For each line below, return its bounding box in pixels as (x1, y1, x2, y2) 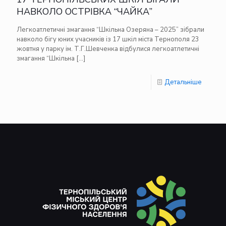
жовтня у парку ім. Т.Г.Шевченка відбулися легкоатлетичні (17, 44, 199, 53)
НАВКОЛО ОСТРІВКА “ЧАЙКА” (17, 6, 152, 18)
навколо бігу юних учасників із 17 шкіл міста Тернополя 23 (17, 35, 199, 44)
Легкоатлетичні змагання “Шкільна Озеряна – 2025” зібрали (17, 25, 204, 34)
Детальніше (164, 78, 202, 87)
